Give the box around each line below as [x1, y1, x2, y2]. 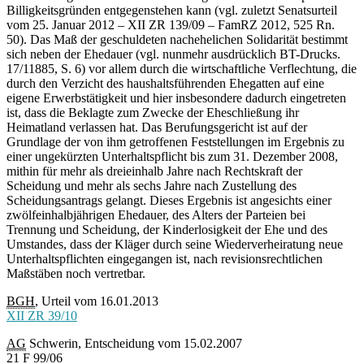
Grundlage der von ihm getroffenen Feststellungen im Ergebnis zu [6, 135, 344, 149]
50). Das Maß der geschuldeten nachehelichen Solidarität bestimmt [6, 32, 348, 47]
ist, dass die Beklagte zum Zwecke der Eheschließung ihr [6, 106, 299, 120]
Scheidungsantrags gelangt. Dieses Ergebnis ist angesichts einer [6, 193, 331, 208]
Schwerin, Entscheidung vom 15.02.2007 [26, 336, 242, 351]
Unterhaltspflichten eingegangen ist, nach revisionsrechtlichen [6, 252, 323, 266]
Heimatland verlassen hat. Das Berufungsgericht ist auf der [6, 120, 307, 135]
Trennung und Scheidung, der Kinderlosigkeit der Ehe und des [6, 223, 327, 237]
